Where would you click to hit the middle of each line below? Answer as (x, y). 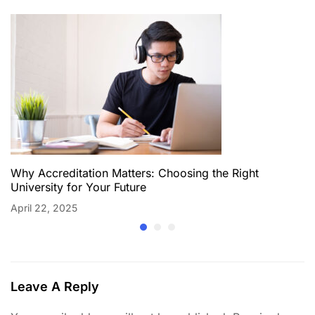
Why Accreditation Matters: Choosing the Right (135, 173)
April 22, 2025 (44, 207)
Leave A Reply (55, 286)
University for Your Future (78, 187)
